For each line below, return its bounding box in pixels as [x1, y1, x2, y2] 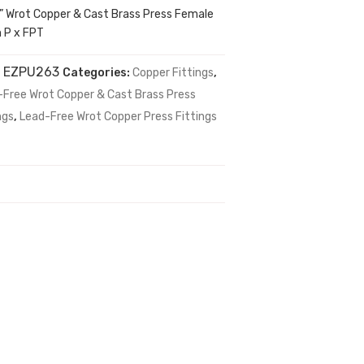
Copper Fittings [132, 65, 214, 80]
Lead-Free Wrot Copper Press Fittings [19, 109, 218, 123]
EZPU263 [3, 63, 60, 80]
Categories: [63, 65, 133, 80]
